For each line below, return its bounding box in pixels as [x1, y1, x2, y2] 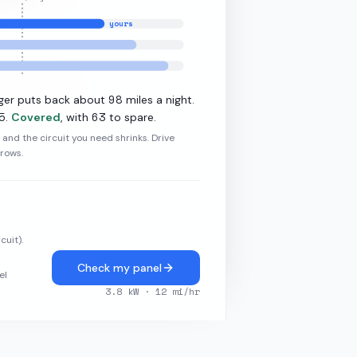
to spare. [106, 110, 157, 125]
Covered [11, 110, 61, 125]
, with [61, 110, 89, 125]
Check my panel [77, 261, 162, 276]
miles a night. [123, 92, 195, 108]
